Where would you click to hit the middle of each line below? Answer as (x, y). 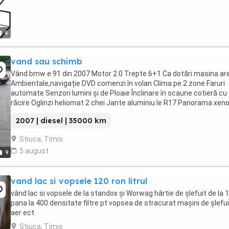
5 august (34, 151)
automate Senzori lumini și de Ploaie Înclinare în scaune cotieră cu (119, 93)
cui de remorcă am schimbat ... (61, 112)
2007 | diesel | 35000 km (61, 121)
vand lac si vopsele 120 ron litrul (79, 181)
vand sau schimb (47, 61)
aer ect (22, 213)
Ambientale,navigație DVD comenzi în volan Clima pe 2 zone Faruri (118, 83)
